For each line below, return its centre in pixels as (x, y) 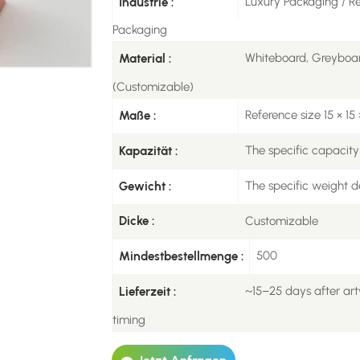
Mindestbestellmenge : (181, 257)
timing (129, 319)
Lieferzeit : (147, 292)
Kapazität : (148, 151)
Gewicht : (145, 186)
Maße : (137, 116)
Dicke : (136, 221)
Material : (145, 59)
